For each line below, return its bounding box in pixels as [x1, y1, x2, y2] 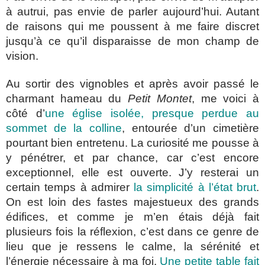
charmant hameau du [6, 92, 128, 105]
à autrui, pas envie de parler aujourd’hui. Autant [6, 5, 259, 18]
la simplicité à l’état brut [134, 181, 256, 194]
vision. [6, 49, 38, 62]
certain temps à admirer [6, 181, 134, 194]
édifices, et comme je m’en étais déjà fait [6, 211, 259, 224]
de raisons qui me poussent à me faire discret [6, 20, 259, 33]
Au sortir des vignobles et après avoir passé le [6, 77, 259, 91]
